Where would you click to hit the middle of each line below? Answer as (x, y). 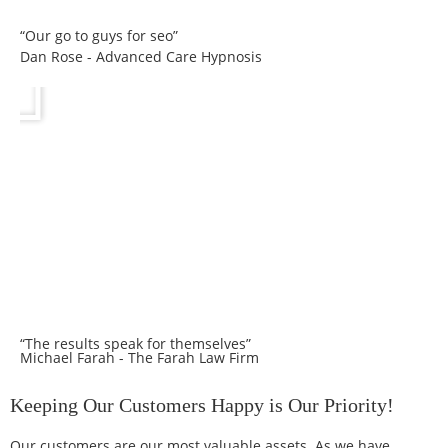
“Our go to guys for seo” (99, 35)
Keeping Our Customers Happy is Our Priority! (202, 404)
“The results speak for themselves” (135, 343)
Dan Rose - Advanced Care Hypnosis (141, 56)
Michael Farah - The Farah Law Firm (139, 357)
